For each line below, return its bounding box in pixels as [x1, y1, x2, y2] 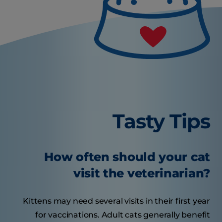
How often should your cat [44, 149, 210, 164]
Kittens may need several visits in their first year [23, 196, 210, 206]
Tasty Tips [112, 109, 210, 133]
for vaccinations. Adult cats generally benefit [35, 210, 210, 220]
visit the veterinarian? [73, 166, 210, 180]
